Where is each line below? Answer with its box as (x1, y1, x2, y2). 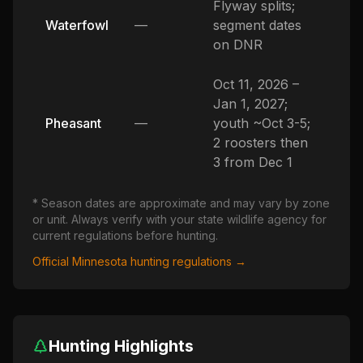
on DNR (213, 36, 263, 53)
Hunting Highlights (49, 336, 194, 356)
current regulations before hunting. (32, 228, 218, 242)
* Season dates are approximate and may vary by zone (32, 196, 330, 210)
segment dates (213, 17, 301, 33)
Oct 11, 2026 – (213, 76, 299, 92)
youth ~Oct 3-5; (213, 115, 310, 131)
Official (32, 254, 72, 268)
